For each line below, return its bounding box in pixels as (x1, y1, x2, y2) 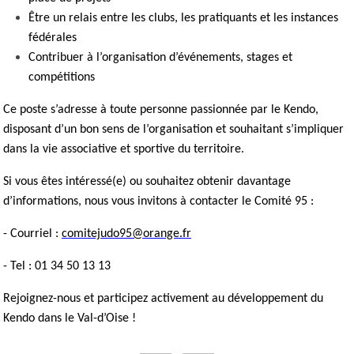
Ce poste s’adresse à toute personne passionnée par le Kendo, (3, 103, 318, 116)
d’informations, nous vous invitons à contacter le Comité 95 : (3, 194, 314, 208)
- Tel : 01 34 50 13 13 (3, 259, 111, 273)
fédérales (28, 31, 77, 44)
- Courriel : (3, 227, 62, 240)
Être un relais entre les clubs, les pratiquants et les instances (28, 11, 338, 24)
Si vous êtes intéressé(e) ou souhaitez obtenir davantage (3, 175, 291, 188)
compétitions (28, 70, 95, 84)
